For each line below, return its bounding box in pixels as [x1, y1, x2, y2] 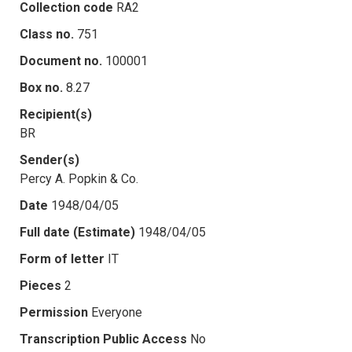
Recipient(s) [20, 106, 92, 122]
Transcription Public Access [20, 331, 187, 346]
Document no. [20, 53, 102, 68]
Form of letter [20, 251, 104, 266]
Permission [20, 304, 88, 320]
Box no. [20, 79, 63, 95]
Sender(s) [20, 152, 79, 167]
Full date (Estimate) [20, 224, 135, 240]
